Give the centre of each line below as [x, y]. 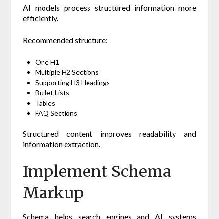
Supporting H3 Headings [73, 83]
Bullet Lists [53, 93]
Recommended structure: [66, 40]
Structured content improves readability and [109, 134]
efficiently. [41, 18]
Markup [54, 193]
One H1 [47, 62]
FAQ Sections [56, 113]
